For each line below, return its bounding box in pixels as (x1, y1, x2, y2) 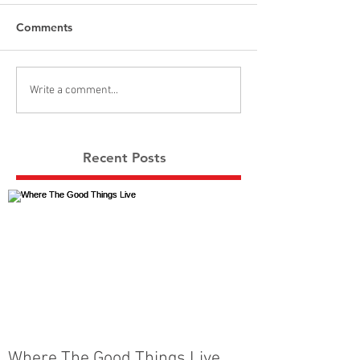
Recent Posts (83, 149, 166, 166)
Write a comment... (30, 83, 118, 97)
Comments (16, 20, 72, 35)
